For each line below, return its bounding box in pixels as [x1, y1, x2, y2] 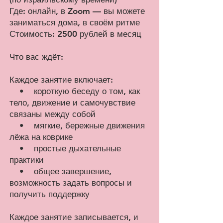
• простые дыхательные [9, 143, 121, 153]
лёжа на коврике [9, 132, 73, 142]
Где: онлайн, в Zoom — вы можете [9, 6, 145, 16]
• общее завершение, [9, 166, 111, 176]
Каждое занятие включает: [9, 75, 113, 85]
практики [9, 155, 44, 165]
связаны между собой [9, 109, 96, 119]
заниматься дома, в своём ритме [9, 17, 140, 27]
